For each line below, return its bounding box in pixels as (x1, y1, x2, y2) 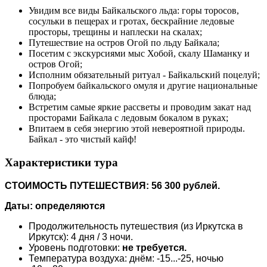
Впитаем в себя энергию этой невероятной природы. (29, 123, 245, 134)
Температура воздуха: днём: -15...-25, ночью (29, 253, 223, 263)
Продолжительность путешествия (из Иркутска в (29, 221, 243, 231)
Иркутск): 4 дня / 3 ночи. (29, 231, 133, 242)
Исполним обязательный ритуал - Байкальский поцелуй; (29, 70, 260, 80)
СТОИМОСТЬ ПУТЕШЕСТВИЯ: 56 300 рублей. (5, 180, 220, 191)
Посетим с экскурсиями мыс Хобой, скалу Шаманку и (29, 48, 250, 59)
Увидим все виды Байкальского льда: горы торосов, (29, 5, 239, 16)
